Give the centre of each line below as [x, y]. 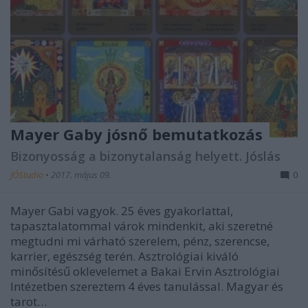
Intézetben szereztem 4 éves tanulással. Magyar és [147, 287]
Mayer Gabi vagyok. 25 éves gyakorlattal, [122, 211]
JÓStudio [28, 175]
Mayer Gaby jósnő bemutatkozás [136, 134]
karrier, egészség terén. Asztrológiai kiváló [124, 256]
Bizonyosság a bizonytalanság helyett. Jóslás [145, 156]
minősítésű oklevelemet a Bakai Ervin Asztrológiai [145, 272]
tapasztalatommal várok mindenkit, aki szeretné [142, 226]
